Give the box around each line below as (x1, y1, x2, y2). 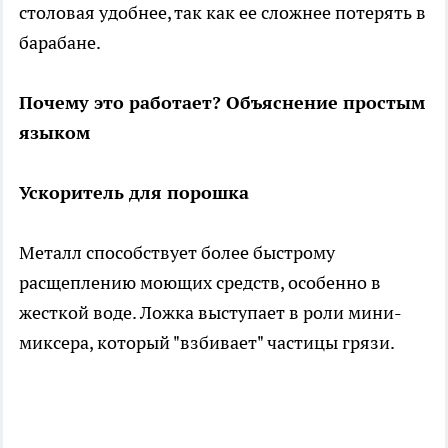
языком (19, 121, 90, 145)
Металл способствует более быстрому (19, 241, 335, 265)
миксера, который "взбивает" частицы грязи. (19, 331, 395, 355)
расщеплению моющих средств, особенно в (19, 271, 381, 295)
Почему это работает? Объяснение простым (19, 91, 425, 115)
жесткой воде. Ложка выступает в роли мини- (19, 301, 402, 325)
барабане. (19, 31, 101, 55)
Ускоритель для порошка (19, 181, 249, 205)
